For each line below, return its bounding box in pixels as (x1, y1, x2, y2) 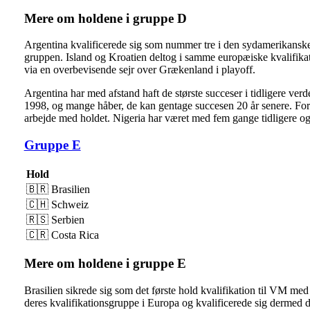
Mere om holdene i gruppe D (24, 10, 187, 26)
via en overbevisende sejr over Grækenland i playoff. (24, 64, 255, 76)
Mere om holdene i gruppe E (24, 256, 186, 271)
